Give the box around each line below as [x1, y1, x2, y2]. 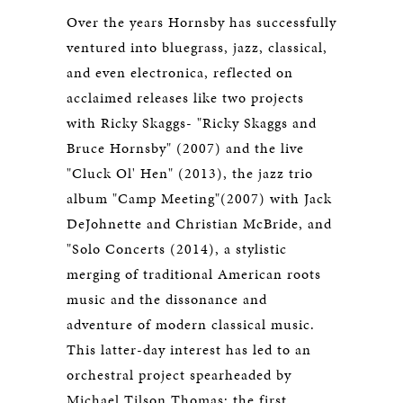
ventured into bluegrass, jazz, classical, [67, 37, 327, 58]
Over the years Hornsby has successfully [67, 12, 336, 32]
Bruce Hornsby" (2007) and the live [67, 138, 304, 158]
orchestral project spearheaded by [67, 364, 291, 385]
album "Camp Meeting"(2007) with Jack [67, 188, 332, 209]
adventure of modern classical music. [67, 314, 315, 335]
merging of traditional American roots [67, 264, 321, 284]
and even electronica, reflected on [67, 62, 293, 83]
